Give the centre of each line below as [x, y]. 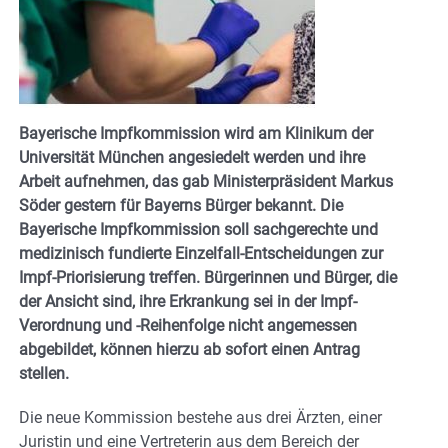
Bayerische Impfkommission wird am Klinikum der [196, 133]
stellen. [44, 373]
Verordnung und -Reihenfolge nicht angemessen [188, 325]
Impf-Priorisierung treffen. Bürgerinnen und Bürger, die [208, 277]
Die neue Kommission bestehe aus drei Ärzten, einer [200, 417]
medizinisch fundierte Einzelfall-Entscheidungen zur [201, 253]
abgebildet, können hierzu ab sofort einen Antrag [189, 349]
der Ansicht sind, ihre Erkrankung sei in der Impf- [188, 301]
